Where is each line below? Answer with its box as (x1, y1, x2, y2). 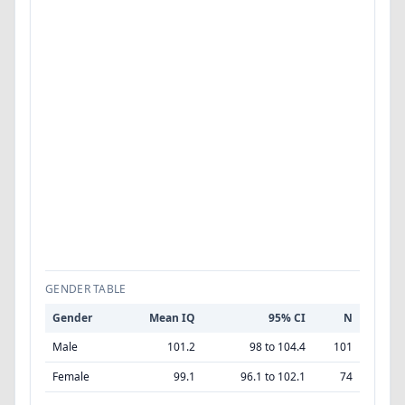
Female (52, 369, 89, 384)
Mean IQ (149, 310, 195, 325)
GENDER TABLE (45, 281, 127, 297)
